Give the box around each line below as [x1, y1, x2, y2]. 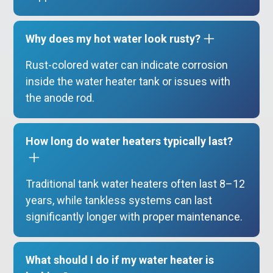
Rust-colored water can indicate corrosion [26, 58, 229, 72]
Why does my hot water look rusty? [26, 32, 201, 46]
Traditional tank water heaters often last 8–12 [26, 177, 246, 191]
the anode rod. [26, 91, 95, 105]
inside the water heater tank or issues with [26, 75, 231, 88]
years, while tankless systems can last [26, 194, 213, 207]
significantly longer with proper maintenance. [26, 210, 243, 224]
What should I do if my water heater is [26, 253, 214, 267]
